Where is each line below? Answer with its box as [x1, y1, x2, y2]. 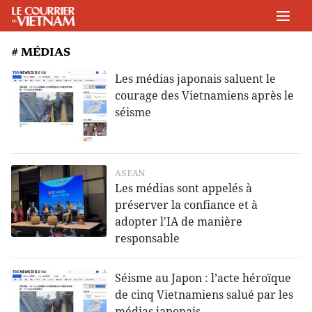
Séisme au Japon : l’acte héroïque [115, 270, 292, 286]
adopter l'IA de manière [115, 214, 243, 230]
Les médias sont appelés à [115, 180, 253, 196]
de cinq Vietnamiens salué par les [115, 287, 294, 303]
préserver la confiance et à [115, 197, 258, 213]
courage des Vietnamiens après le [115, 88, 295, 103]
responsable [115, 231, 180, 247]
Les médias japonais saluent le [115, 71, 276, 86]
